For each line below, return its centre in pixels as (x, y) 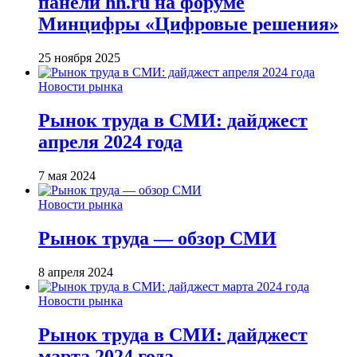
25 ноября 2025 (79, 58)
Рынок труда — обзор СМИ (157, 239)
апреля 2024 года (110, 142)
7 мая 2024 (67, 176)
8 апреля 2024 (76, 272)
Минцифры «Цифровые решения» (188, 24)
